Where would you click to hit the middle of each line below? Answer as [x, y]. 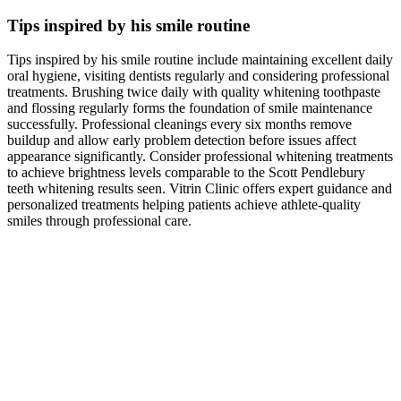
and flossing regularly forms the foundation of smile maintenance [190, 108]
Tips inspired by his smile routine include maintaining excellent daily [200, 60]
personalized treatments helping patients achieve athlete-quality [184, 205]
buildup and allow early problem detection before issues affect [182, 141]
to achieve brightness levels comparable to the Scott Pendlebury [186, 173]
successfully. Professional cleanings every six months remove [179, 124]
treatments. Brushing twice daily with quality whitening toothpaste [194, 92]
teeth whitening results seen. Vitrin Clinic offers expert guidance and [200, 189]
